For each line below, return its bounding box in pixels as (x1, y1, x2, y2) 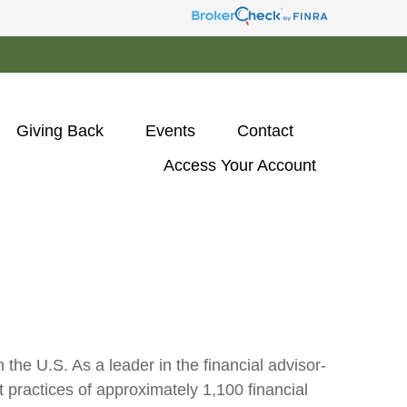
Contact (237, 121, 293, 140)
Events (145, 121, 195, 140)
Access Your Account (164, 155, 321, 174)
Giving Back (16, 121, 104, 140)
